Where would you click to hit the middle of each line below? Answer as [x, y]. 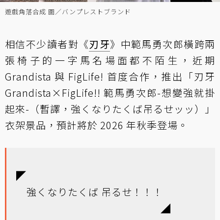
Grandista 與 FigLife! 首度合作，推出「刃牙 [110, 76]
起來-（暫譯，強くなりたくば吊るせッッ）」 [110, 109]
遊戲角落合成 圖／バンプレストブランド [68, 12]
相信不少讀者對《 [47, 44]
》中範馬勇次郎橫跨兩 [163, 44]
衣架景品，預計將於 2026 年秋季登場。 [96, 125]
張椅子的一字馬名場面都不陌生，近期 [110, 60]
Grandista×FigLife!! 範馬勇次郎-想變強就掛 [110, 93]
